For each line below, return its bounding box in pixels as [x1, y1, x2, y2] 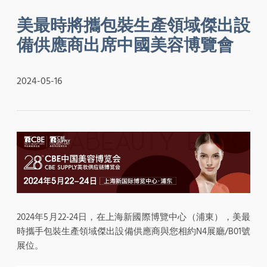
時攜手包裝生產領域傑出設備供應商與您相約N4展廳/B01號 [17, 225, 250, 238]
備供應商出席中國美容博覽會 [17, 34, 234, 57]
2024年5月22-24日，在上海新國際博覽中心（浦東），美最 [17, 210, 250, 223]
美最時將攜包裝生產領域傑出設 [17, 14, 250, 38]
